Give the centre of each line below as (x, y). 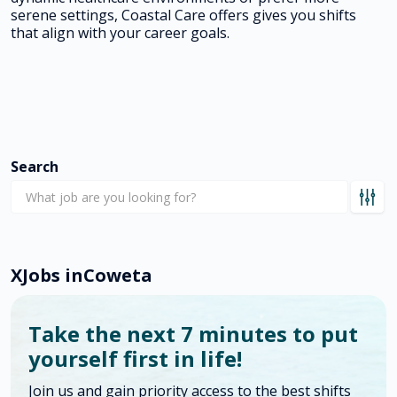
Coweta (118, 275)
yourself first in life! (135, 358)
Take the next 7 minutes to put (193, 334)
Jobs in (53, 275)
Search (35, 167)
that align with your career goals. (120, 33)
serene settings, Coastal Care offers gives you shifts (183, 15)
